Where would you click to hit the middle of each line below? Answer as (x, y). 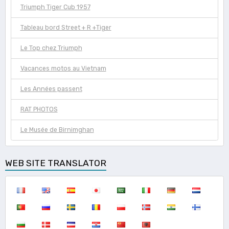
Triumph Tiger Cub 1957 (55, 7)
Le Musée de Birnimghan (57, 130)
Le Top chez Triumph (51, 48)
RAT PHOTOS (39, 110)
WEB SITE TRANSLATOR (56, 163)
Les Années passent (51, 89)
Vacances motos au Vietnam (63, 69)
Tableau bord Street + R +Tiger (66, 28)
